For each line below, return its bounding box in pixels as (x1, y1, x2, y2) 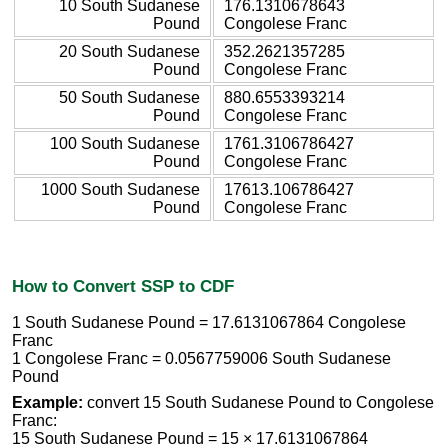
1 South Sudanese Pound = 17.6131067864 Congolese (12, 314, 406, 332)
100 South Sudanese (50, 134, 200, 152)
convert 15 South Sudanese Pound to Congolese (83, 394, 434, 412)
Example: (12, 394, 83, 412)
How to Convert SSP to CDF (12, 275, 234, 296)
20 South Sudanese (59, 42, 200, 60)
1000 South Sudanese (41, 180, 200, 198)
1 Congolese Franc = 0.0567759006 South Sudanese (12, 350, 391, 368)
